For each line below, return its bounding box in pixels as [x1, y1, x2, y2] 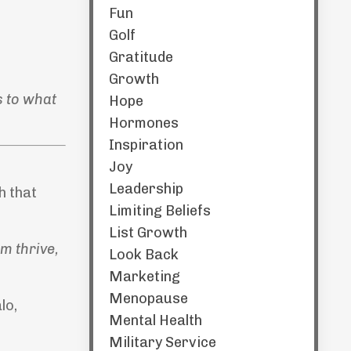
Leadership [108, 180, 183, 197]
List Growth [108, 224, 187, 241]
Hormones [108, 114, 179, 132]
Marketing [108, 268, 180, 285]
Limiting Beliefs [108, 202, 211, 219]
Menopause [108, 290, 188, 307]
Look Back [108, 246, 179, 263]
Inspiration [108, 136, 183, 154]
